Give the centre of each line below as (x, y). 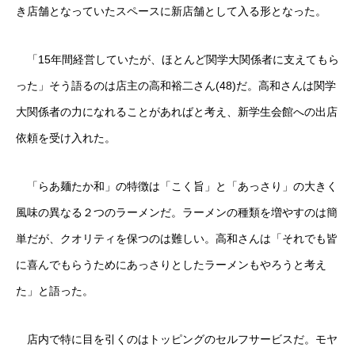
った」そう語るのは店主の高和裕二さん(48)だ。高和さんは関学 (176, 86)
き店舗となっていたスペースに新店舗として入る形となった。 (171, 11)
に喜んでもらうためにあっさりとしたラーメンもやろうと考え (171, 265)
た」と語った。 (55, 291)
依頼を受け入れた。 (66, 138)
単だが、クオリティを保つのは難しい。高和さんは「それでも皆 (177, 239)
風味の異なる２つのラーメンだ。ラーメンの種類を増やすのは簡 (177, 212)
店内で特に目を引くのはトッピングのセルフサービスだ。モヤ (177, 339)
